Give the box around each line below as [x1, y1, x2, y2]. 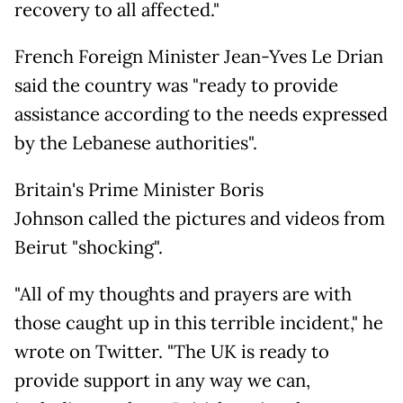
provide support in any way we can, [14, 369, 310, 393]
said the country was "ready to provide [14, 74, 338, 98]
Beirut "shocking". [14, 236, 163, 260]
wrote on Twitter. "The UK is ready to [14, 340, 329, 364]
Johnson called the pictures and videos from [14, 207, 385, 231]
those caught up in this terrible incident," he [14, 311, 383, 336]
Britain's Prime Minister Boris [14, 178, 264, 202]
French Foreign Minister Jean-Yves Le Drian [14, 45, 383, 69]
